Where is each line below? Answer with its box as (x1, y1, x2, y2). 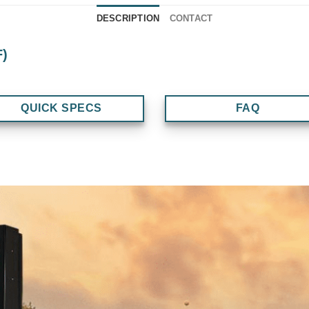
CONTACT (169, 12, 213, 23)
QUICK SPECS (21, 102, 102, 114)
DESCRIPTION (96, 12, 160, 23)
